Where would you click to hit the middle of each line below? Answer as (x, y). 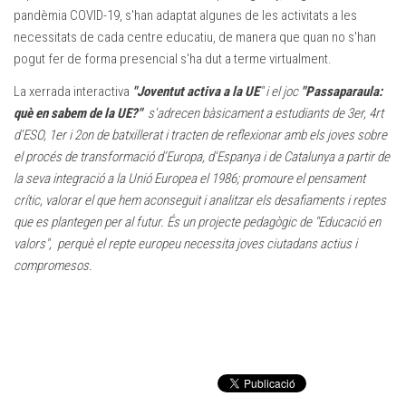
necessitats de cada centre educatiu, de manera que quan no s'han (195, 37)
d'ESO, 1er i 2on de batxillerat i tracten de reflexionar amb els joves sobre (200, 135)
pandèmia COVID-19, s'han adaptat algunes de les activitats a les (185, 15)
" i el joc (280, 91)
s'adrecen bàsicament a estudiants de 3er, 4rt (263, 113)
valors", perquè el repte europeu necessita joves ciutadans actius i (185, 243)
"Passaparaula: (342, 91)
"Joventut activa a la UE (196, 91)
